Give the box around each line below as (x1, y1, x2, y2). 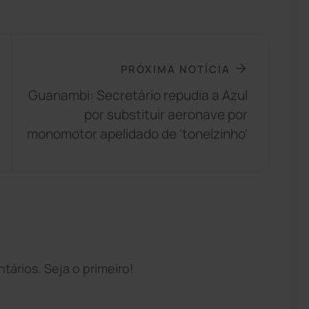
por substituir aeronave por (84, 106, 248, 124)
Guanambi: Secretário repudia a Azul (28, 86, 248, 105)
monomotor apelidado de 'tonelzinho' (27, 125, 248, 143)
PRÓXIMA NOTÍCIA (121, 61, 231, 76)
